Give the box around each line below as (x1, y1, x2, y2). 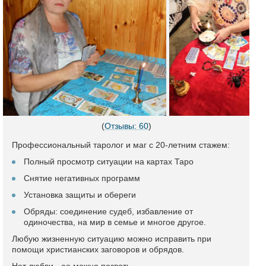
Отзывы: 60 (104, 121, 148, 131)
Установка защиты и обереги (24, 190, 136, 199)
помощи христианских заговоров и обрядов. (12, 245, 184, 254)
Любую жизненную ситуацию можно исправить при (12, 234, 211, 243)
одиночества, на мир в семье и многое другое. (24, 217, 206, 227)
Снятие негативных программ (24, 173, 140, 183)
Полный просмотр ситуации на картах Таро (24, 157, 194, 166)
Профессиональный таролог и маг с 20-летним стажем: (12, 140, 230, 150)
